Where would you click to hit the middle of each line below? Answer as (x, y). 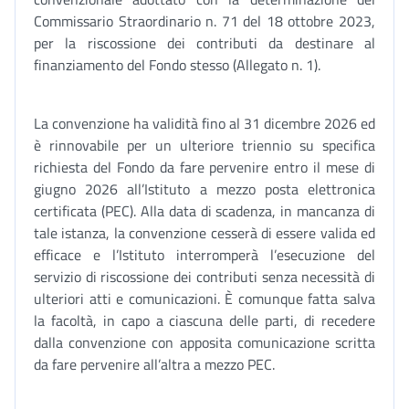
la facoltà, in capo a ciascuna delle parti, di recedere (204, 320)
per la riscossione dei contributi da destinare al (204, 43)
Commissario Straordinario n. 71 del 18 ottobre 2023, (204, 21)
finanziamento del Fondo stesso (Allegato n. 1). (177, 65)
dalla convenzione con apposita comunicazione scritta (204, 342)
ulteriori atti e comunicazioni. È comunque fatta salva (204, 299)
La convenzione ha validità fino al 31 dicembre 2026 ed (204, 123)
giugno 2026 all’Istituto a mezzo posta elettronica (204, 189)
